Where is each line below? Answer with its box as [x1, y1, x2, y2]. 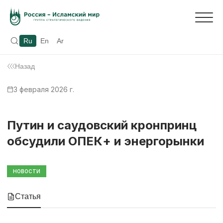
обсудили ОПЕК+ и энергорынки [7, 133, 204, 148]
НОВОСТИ [13, 168, 40, 174]
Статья [15, 192, 41, 201]
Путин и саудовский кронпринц [7, 117, 197, 132]
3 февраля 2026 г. [13, 85, 74, 94]
